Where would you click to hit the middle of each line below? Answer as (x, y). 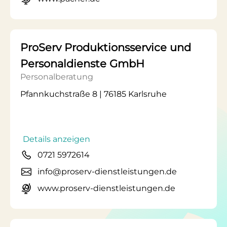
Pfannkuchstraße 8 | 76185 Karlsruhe (93, 94)
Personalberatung (57, 77)
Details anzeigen (56, 139)
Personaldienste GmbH (82, 64)
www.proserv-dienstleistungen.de (106, 188)
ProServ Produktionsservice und (106, 47)
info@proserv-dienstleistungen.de (107, 172)
